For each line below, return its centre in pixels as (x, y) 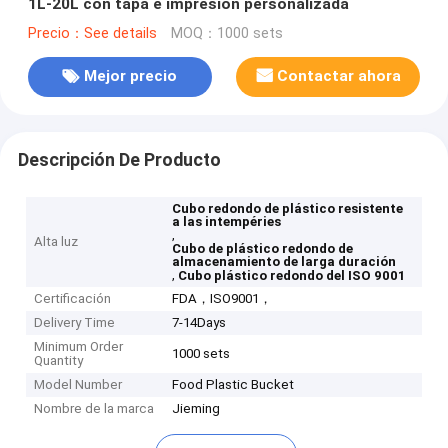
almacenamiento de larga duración (284, 262)
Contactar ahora (339, 76)
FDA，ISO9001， (222, 299)
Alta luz (56, 242)
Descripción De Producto (119, 159)
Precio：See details (92, 33)
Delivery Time (75, 323)
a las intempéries (227, 222)
